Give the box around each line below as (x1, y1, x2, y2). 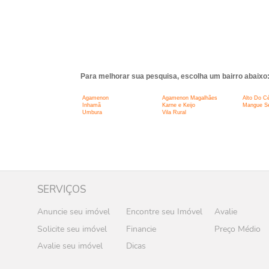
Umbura (82, 109, 102, 116)
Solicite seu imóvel (37, 223, 107, 235)
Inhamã (82, 102, 101, 109)
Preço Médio (214, 223, 261, 235)
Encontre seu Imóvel (125, 205, 202, 217)
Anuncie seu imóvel (37, 205, 110, 217)
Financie (125, 223, 156, 235)
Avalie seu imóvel (37, 240, 103, 252)
